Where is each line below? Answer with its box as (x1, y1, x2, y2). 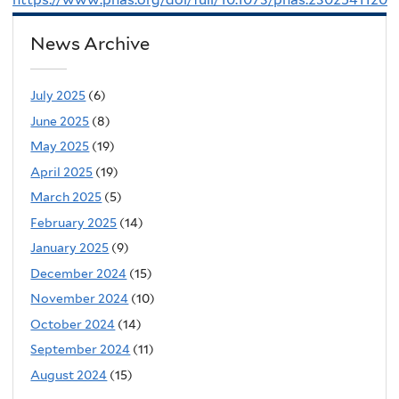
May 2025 (30, 139, 90, 154)
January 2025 (30, 240, 110, 256)
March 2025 (30, 190, 102, 205)
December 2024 (30, 265, 127, 281)
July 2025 (30, 88, 86, 103)
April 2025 (30, 164, 94, 179)
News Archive (30, 32, 151, 54)
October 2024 (30, 316, 116, 331)
